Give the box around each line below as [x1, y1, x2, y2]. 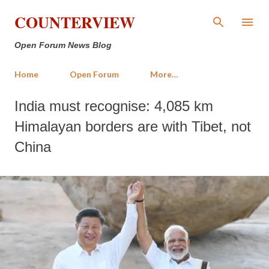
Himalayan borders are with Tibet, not [14, 118, 251, 134]
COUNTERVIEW [14, 11, 135, 34]
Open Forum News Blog [14, 40, 112, 50]
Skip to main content [99, 9, 170, 20]
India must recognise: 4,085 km [14, 98, 213, 114]
